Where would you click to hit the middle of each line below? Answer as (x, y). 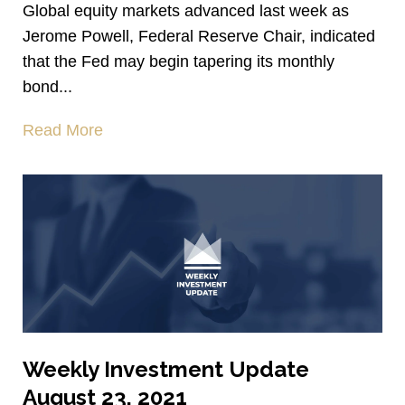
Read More (63, 131)
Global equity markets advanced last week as (186, 11)
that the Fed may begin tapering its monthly (179, 62)
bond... (47, 87)
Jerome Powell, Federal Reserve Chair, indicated (199, 37)
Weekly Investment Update (166, 370)
